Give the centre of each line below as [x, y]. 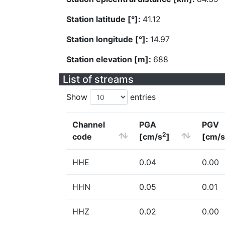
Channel [89, 125]
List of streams [98, 79]
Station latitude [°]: [104, 19]
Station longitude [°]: [108, 39]
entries [142, 97]
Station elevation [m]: [110, 59]
